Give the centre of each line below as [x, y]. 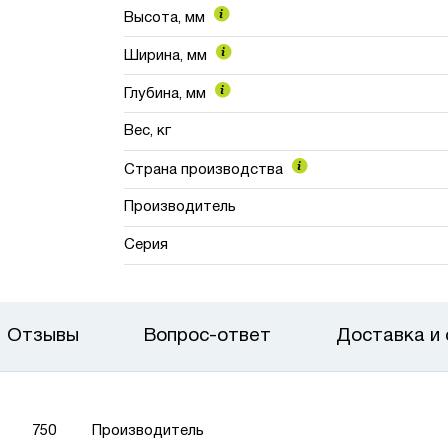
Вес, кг [148, 131]
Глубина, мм [167, 94]
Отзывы [42, 336]
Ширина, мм [168, 56]
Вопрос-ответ [207, 336]
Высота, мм [167, 18]
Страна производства [206, 170]
